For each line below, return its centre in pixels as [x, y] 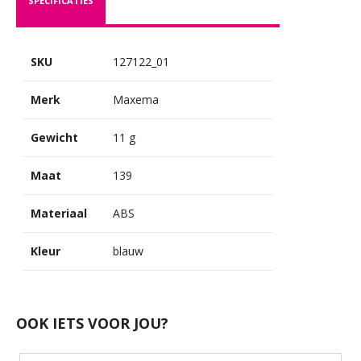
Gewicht [54, 137]
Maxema [135, 99]
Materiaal [58, 213]
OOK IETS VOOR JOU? [92, 323]
